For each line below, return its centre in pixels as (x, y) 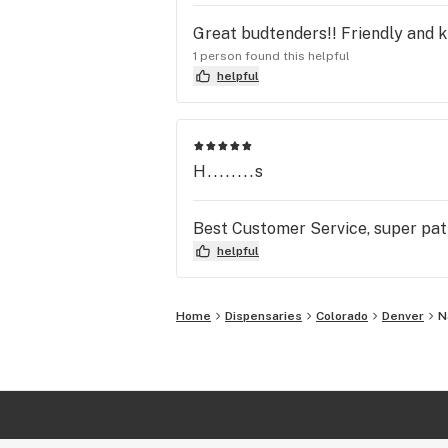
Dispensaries (263, 315)
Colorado (342, 315)
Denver (403, 315)
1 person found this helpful (271, 55)
